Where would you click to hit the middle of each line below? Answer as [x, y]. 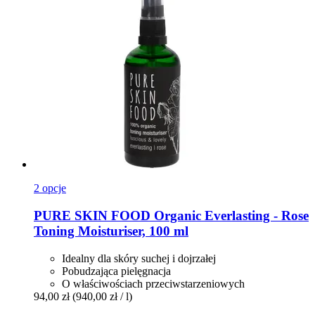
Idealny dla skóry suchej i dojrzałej [139, 258]
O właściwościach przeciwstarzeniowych [153, 283]
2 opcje [50, 188]
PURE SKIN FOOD [92, 215]
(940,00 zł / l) [102, 296]
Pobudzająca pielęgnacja [116, 271]
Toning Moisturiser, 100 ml [111, 231]
